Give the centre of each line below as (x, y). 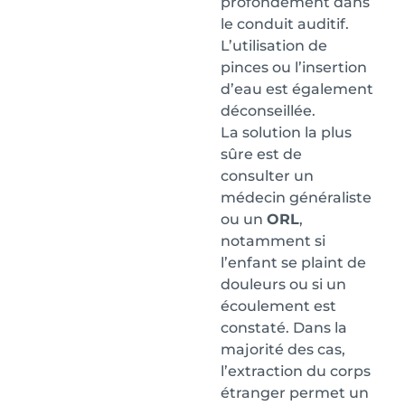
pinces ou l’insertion (294, 67)
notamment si (273, 240)
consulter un (267, 175)
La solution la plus (286, 132)
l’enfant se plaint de (293, 262)
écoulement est (278, 306)
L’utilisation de (274, 45)
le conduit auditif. (285, 24)
